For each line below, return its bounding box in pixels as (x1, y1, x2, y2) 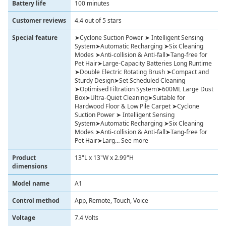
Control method (12, 196, 60, 205)
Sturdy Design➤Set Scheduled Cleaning (75, 76, 185, 85)
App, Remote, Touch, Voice (75, 196, 148, 205)
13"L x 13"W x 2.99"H (75, 153, 134, 162)
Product (12, 153, 36, 162)
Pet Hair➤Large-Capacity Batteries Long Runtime (75, 59, 212, 68)
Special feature (12, 33, 58, 42)
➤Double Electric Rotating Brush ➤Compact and (75, 68, 209, 76)
